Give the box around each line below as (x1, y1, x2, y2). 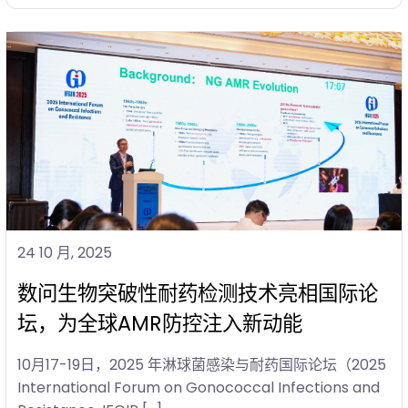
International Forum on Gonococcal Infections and (17, 376, 380, 398)
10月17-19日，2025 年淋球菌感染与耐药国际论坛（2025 (17, 353, 386, 375)
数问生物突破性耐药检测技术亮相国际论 (17, 278, 378, 308)
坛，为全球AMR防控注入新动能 (17, 308, 302, 338)
